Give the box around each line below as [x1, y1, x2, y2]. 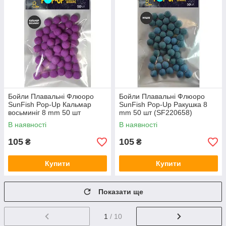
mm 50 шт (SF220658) [119, 108, 192, 117]
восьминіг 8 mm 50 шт [8, 108, 81, 117]
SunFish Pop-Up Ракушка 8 [119, 100, 207, 109]
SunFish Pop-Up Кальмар [8, 100, 91, 109]
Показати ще [98, 188, 143, 196]
